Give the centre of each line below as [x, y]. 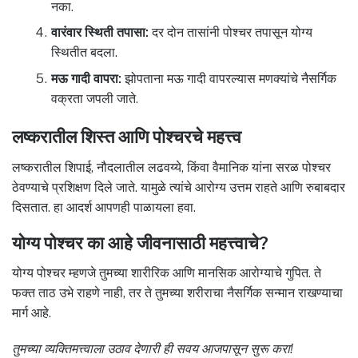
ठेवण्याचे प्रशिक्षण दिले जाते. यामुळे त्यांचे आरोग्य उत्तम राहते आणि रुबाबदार [179, 187]
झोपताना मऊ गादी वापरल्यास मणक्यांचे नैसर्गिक [229, 78]
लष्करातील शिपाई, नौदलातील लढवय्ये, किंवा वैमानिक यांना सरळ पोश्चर [171, 167]
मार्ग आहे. [32, 313]
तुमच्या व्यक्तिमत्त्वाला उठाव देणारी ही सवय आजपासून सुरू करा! [153, 348]
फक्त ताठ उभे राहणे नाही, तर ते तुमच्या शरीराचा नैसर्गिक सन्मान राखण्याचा [177, 293]
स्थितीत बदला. [84, 53]
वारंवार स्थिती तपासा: [99, 33]
